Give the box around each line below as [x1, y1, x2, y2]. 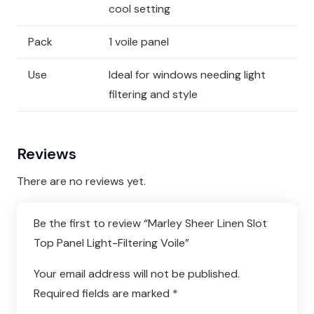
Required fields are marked [34, 286, 172, 301]
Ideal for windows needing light [109, 67, 266, 83]
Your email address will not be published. [34, 266, 240, 282]
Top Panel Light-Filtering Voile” [34, 235, 192, 251]
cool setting [109, 1, 170, 17]
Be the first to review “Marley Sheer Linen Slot [34, 216, 267, 231]
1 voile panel [109, 34, 169, 50]
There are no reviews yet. [17, 174, 146, 189]
